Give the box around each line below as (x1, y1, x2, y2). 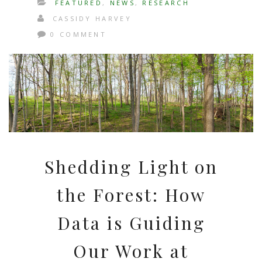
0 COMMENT (50, 30, 107, 39)
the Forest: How (56, 182, 206, 206)
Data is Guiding (57, 211, 205, 235)
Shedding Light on (44, 154, 218, 178)
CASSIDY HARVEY (49, 14, 132, 23)
